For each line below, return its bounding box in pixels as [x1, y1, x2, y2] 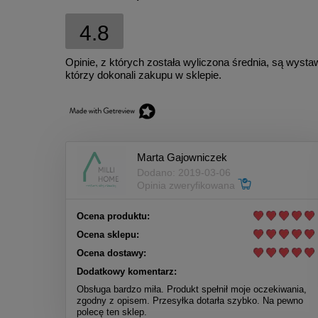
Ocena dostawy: [77, 248, 146, 259]
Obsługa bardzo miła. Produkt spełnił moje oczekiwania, [77, 284, 307, 295]
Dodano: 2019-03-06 [137, 166, 231, 178]
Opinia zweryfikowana [137, 179, 238, 191]
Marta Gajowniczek [137, 150, 227, 163]
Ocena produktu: [77, 211, 150, 222]
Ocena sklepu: [77, 229, 139, 241]
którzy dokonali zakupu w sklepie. [65, 69, 221, 82]
